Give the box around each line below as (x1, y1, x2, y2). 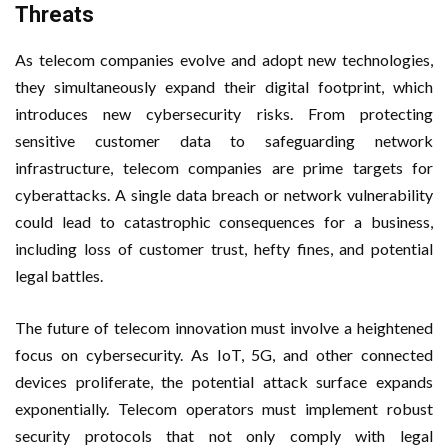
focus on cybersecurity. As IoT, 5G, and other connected (15, 344, 433, 364)
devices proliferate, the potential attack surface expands (15, 371, 433, 391)
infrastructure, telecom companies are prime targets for (15, 157, 433, 177)
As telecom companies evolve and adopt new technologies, (15, 49, 433, 69)
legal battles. (15, 265, 103, 285)
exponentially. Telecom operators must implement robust (15, 398, 433, 418)
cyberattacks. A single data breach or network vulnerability (15, 184, 433, 204)
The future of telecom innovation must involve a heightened (15, 317, 433, 337)
